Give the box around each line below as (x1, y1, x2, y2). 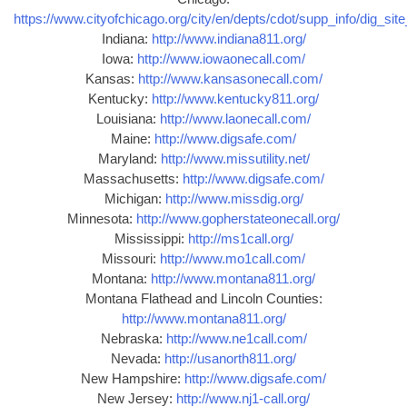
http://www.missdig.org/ (164, 190, 303, 206)
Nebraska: (100, 330, 166, 346)
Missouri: (102, 250, 160, 266)
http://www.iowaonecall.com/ (137, 50, 305, 66)
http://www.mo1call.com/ (160, 250, 305, 266)
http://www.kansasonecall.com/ (137, 70, 323, 86)
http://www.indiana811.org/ (151, 30, 306, 46)
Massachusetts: (83, 170, 183, 186)
